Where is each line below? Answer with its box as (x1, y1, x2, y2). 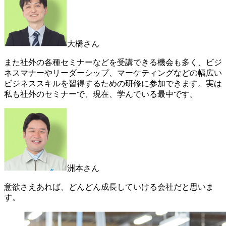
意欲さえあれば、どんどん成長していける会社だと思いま (4, 183, 214, 192)
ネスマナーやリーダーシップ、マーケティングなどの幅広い (4, 69, 222, 78)
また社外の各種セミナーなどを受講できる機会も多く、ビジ (4, 58, 222, 67)
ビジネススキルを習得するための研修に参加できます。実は (4, 79, 222, 88)
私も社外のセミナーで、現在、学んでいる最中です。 (4, 90, 198, 99)
